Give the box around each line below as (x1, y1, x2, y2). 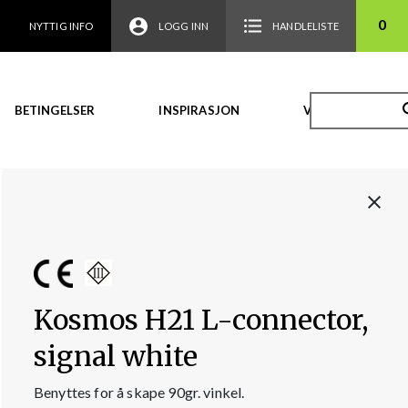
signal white (34, 338, 198, 373)
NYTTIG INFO (28, 20, 94, 32)
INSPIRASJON (158, 103, 240, 117)
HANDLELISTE (272, 20, 339, 32)
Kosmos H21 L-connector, (34, 301, 369, 337)
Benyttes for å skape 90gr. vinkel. (34, 382, 245, 401)
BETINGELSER (14, 103, 96, 117)
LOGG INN (158, 20, 209, 32)
